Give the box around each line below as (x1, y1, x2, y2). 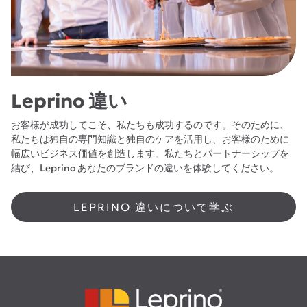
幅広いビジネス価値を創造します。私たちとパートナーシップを (11, 147, 289, 160)
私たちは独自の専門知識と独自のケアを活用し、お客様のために (11, 132, 289, 145)
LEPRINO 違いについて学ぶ (73, 199, 234, 214)
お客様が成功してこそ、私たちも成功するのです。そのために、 (11, 118, 289, 131)
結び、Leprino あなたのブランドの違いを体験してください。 (11, 161, 279, 174)
